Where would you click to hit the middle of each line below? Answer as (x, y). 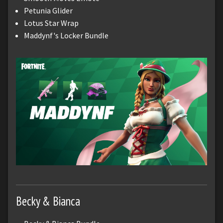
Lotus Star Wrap (51, 23)
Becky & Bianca (48, 201)
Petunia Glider (48, 10)
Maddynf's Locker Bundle (66, 35)
